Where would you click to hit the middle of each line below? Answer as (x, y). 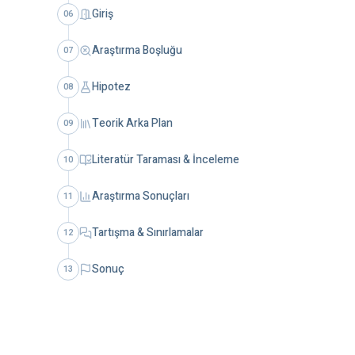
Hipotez (111, 87)
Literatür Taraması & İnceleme (166, 160)
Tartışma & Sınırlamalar (148, 233)
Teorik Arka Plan (132, 123)
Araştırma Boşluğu (137, 50)
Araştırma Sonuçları (141, 196)
